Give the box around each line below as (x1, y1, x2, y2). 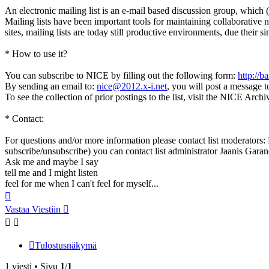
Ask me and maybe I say (5, 157, 98, 168)
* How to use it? (5, 49, 67, 59)
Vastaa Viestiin (5, 204, 61, 215)
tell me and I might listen (5, 168, 98, 178)
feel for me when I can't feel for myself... (5, 178, 159, 189)
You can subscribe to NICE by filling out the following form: (5, 70, 238, 81)
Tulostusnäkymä (35, 240, 97, 251)
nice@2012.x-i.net (97, 81, 167, 92)
